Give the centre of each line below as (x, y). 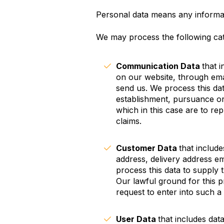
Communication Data (159, 66)
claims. (129, 121)
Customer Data (147, 148)
